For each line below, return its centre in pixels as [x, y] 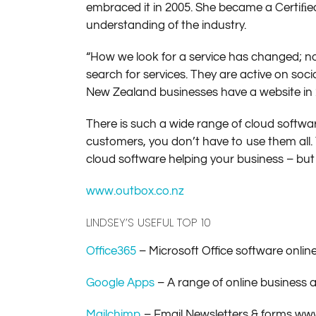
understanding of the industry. [166, 25]
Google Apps [120, 282]
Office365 [111, 251]
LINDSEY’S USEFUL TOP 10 [148, 222]
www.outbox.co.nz [135, 191]
